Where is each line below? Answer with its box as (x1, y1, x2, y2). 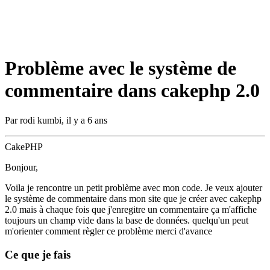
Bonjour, (5, 162, 38, 172)
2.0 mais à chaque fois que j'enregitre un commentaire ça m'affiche (5, 204, 257, 215)
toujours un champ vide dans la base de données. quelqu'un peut (5, 215, 248, 225)
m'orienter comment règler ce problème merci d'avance (5, 225, 212, 236)
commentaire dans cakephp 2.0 (5, 80, 260, 102)
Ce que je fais (5, 248, 71, 261)
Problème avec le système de (5, 57, 236, 80)
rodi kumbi (20, 115, 61, 125)
